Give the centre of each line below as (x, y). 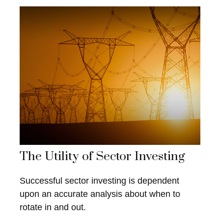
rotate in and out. (53, 207)
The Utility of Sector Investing (102, 156)
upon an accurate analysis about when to (100, 194)
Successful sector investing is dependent (99, 181)
